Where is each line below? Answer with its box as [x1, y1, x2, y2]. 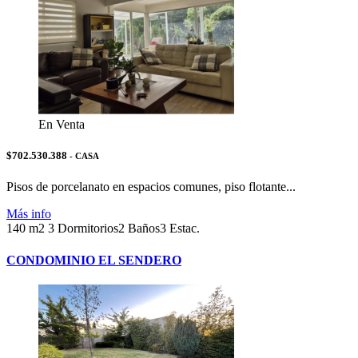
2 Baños [118, 221, 160, 236]
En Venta [38, 117, 85, 131]
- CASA [67, 151, 99, 161]
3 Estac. [160, 221, 200, 236]
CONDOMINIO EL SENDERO [6, 253, 181, 267]
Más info [6, 207, 51, 221]
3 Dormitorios [48, 221, 118, 236]
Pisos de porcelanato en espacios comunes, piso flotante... [6, 180, 296, 194]
